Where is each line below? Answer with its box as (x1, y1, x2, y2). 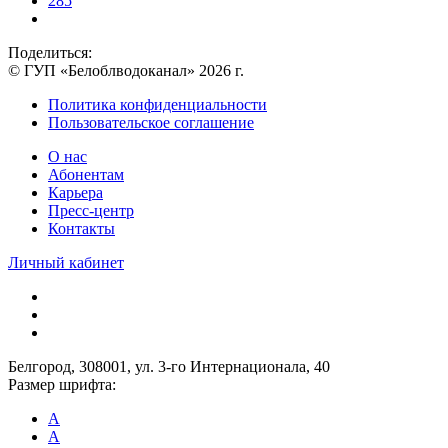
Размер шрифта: (8, 375, 116, 393)
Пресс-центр (48, 201, 134, 219)
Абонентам (48, 165, 124, 183)
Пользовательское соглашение (48, 113, 254, 131)
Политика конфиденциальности (48, 95, 267, 113)
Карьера (48, 183, 103, 201)
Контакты (48, 219, 115, 237)
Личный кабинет (8, 253, 124, 271)
